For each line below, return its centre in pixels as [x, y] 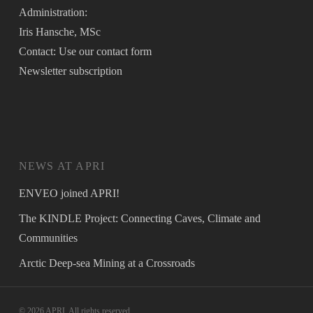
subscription [95, 71]
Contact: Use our [57, 51]
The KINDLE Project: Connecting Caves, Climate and [139, 218]
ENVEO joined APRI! [69, 193]
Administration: [53, 12]
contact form [124, 51]
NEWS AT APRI [62, 166]
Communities [48, 238]
